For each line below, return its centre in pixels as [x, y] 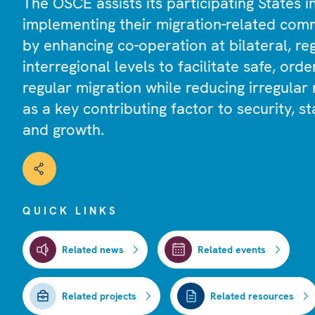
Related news [93, 249]
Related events [231, 249]
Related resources [252, 296]
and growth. [63, 129]
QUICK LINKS [70, 211]
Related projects [99, 296]
